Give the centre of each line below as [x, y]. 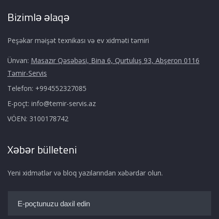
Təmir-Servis [27, 73]
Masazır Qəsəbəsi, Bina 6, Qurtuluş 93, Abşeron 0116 [115, 60]
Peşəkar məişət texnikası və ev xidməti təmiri [78, 40]
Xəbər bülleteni [42, 150]
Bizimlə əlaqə [38, 17]
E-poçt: [18, 103]
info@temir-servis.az [64, 103]
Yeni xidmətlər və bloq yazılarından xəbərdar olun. [85, 173]
